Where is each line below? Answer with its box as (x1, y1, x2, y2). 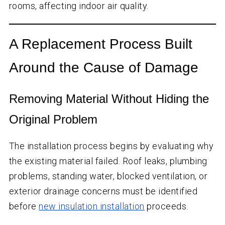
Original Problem (9, 113, 97, 127)
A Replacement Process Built (9, 36, 192, 52)
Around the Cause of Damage (9, 60, 198, 76)
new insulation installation (39, 201, 145, 212)
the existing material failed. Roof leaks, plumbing (9, 156, 207, 167)
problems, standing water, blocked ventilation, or (9, 171, 208, 182)
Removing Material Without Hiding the (9, 92, 209, 106)
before (9, 201, 39, 212)
